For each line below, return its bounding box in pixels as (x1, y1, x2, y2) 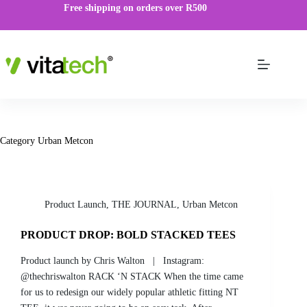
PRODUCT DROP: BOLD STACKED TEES (21, 229, 236, 241)
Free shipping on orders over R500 (63, 3, 207, 13)
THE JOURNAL (112, 199, 177, 210)
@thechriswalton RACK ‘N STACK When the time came (21, 271, 243, 282)
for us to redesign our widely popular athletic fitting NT (21, 286, 238, 297)
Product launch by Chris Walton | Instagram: (21, 255, 204, 266)
